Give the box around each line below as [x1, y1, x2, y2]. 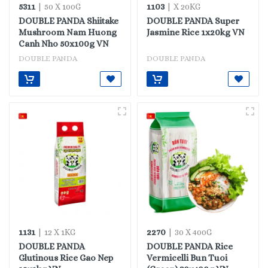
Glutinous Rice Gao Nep [19, 252, 113, 263]
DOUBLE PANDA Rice [147, 241, 233, 252]
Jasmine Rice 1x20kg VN [147, 27, 245, 38]
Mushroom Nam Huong [19, 27, 117, 38]
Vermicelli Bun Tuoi [147, 252, 227, 263]
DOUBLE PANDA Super [147, 16, 239, 26]
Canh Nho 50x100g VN [19, 38, 109, 49]
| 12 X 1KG [35, 227, 75, 237]
